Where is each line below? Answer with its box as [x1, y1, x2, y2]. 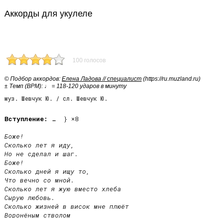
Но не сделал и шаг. [4, 149, 78, 158]
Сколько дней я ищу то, [4, 167, 90, 176]
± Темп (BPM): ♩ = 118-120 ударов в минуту [4, 83, 127, 90]
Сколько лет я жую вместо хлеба [4, 184, 121, 193]
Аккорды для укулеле [4, 9, 92, 18]
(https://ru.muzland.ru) [142, 75, 200, 82]
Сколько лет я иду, [4, 141, 74, 149]
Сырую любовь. [4, 193, 55, 202]
